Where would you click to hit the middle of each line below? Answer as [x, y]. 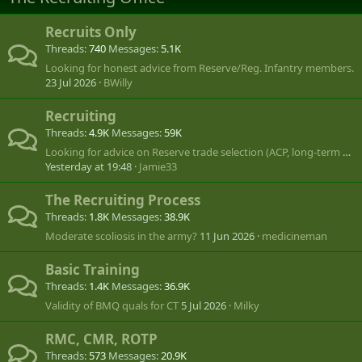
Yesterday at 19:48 [88, 166]
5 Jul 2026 [204, 305]
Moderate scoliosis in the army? [121, 236]
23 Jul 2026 [71, 82]
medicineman [295, 236]
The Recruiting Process [123, 200]
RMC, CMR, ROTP [101, 339]
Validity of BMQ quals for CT [112, 305]
